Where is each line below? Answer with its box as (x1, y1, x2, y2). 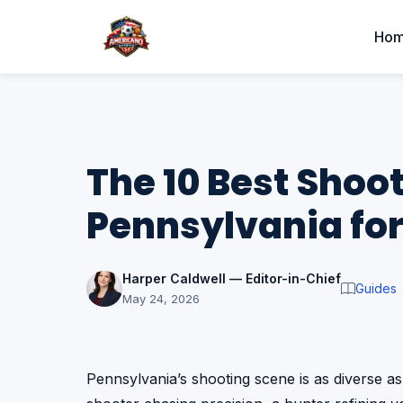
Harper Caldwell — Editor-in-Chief (122, 271, 341, 286)
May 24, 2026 (122, 291, 200, 306)
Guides (355, 281, 397, 296)
